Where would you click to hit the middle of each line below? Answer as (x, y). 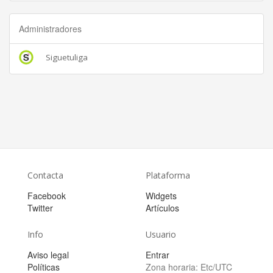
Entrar (158, 255)
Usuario (161, 234)
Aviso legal (48, 255)
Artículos (162, 208)
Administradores (50, 29)
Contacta (45, 175)
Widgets (161, 196)
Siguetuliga (67, 57)
